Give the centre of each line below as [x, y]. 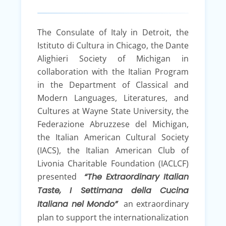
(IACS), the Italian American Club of [113, 150]
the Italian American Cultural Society [113, 137]
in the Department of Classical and [113, 84]
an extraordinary [155, 204]
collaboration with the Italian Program [113, 71]
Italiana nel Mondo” [79, 204]
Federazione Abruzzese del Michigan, [113, 124]
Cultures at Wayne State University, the [113, 111]
